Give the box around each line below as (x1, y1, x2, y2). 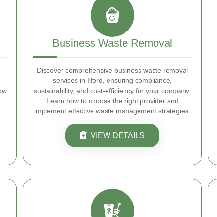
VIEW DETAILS (91, 131, 145, 139)
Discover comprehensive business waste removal (37, 66, 188, 74)
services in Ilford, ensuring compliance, (53, 77, 172, 84)
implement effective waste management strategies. (34, 107, 190, 115)
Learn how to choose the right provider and (46, 97, 179, 105)
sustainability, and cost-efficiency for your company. (34, 87, 191, 94)
